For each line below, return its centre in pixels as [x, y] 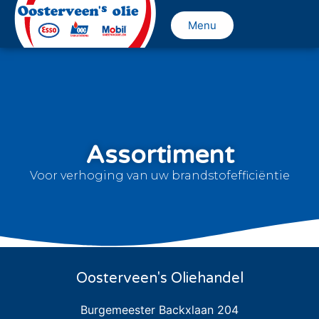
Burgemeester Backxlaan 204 [159, 309]
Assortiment [159, 156]
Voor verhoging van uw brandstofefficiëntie [159, 176]
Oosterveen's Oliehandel [159, 278]
